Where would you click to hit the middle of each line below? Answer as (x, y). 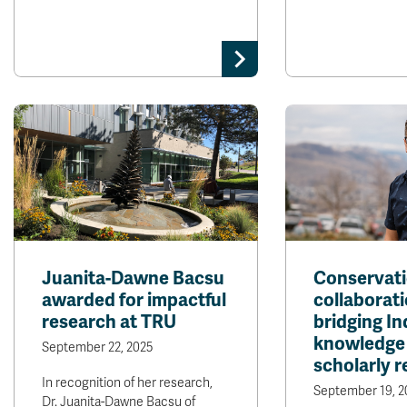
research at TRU (109, 322)
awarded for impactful (134, 300)
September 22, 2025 (97, 347)
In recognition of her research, (127, 383)
